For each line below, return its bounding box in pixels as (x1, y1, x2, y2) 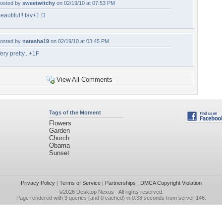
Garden (49, 127, 70, 134)
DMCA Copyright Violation (140, 180, 202, 186)
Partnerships (105, 180, 136, 186)
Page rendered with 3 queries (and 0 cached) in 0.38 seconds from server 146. (16, 195, 206, 201)
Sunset (49, 149, 69, 157)
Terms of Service (59, 180, 101, 186)
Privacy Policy (20, 180, 55, 186)
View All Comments (56, 76, 112, 83)
